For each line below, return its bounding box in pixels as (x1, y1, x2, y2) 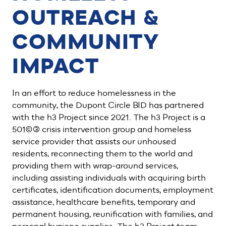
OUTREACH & (12, 8, 160, 29)
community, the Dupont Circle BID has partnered (12, 101, 204, 110)
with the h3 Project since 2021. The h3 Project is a (12, 113, 205, 122)
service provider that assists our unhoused (12, 137, 176, 146)
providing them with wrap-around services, (12, 161, 178, 171)
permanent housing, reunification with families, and (12, 210, 213, 219)
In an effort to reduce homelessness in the (12, 89, 176, 98)
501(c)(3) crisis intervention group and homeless (12, 125, 191, 134)
